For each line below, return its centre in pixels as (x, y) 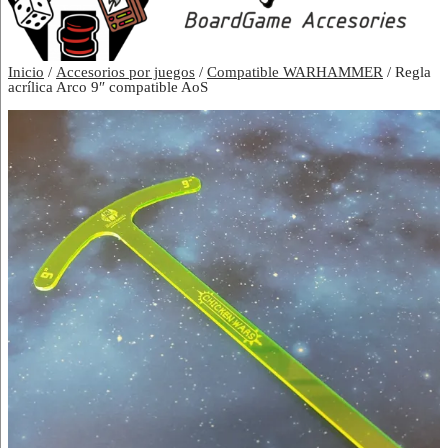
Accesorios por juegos (125, 72)
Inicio (26, 72)
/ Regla (407, 72)
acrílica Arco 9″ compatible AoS (108, 87)
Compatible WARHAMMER (295, 72)
